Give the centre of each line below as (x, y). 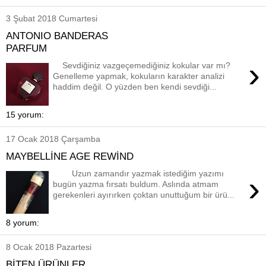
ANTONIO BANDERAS (57, 35)
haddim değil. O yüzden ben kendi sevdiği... (135, 86)
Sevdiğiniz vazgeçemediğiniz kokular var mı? (142, 65)
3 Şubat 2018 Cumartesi (52, 19)
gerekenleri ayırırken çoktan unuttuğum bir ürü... (144, 194)
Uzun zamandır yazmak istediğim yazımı (139, 173)
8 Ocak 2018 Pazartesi (49, 247)
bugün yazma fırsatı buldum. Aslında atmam (136, 184)
